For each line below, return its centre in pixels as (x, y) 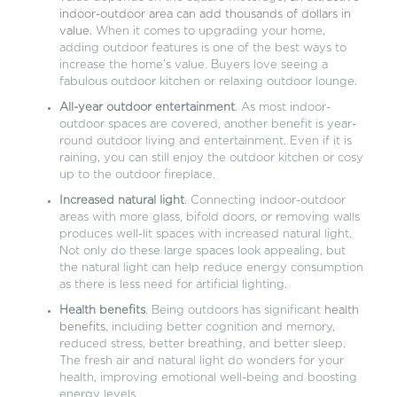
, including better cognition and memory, (220, 327)
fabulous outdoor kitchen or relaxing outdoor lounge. (208, 82)
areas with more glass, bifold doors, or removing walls (209, 218)
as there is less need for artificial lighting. (173, 285)
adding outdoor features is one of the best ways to (202, 48)
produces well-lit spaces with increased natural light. (205, 234)
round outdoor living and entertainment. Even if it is (205, 141)
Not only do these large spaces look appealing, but (202, 251)
